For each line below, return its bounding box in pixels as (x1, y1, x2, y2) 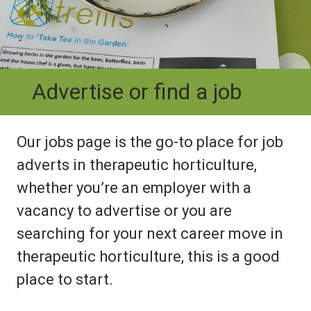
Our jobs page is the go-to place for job (17, 133, 283, 151)
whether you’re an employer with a (17, 178, 251, 196)
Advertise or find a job (32, 78, 242, 105)
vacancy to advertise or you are (17, 201, 232, 219)
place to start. (17, 270, 113, 288)
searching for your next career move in (17, 224, 283, 242)
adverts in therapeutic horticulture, (17, 155, 257, 174)
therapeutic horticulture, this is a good (17, 247, 280, 265)
